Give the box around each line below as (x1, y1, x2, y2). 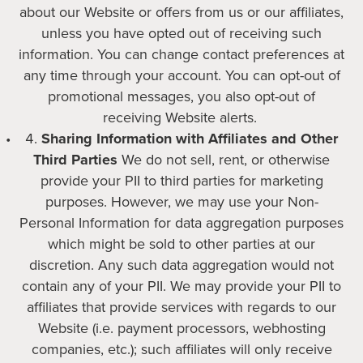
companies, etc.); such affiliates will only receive (31, 339, 332, 360)
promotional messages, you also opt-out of (48, 86, 315, 107)
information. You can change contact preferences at (19, 44, 344, 65)
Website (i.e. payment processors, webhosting (37, 318, 326, 339)
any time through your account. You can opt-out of (23, 65, 340, 86)
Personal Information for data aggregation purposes (19, 212, 344, 233)
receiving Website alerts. (102, 107, 257, 128)
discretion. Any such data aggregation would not (29, 254, 334, 275)
